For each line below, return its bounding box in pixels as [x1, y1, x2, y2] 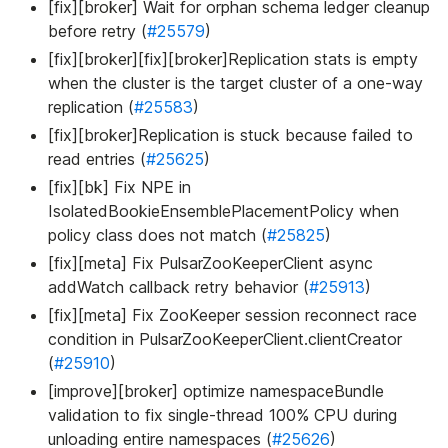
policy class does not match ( [48, 225, 267, 246]
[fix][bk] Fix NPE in [48, 177, 191, 198]
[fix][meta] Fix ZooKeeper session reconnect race [48, 305, 417, 326]
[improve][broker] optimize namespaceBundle [48, 381, 384, 402]
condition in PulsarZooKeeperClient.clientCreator [48, 329, 402, 350]
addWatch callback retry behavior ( [48, 277, 309, 298]
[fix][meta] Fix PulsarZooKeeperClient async [48, 253, 373, 274]
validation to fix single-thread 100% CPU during [48, 405, 397, 426]
